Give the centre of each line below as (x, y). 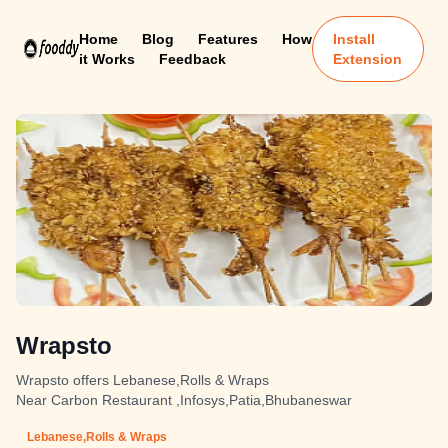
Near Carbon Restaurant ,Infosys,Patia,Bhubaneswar (184, 400)
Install (354, 39)
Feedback (192, 59)
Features (227, 39)
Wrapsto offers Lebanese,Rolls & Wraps (142, 380)
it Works (106, 59)
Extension (368, 59)
